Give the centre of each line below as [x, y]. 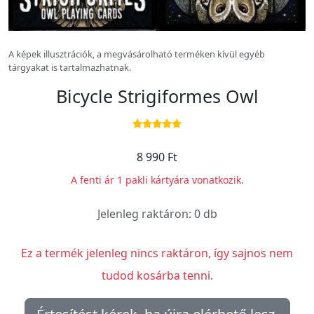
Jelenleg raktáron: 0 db [157, 214]
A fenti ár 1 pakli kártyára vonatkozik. [157, 180]
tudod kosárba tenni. [157, 276]
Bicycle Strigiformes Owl [157, 96]
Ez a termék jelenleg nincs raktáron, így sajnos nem [157, 253]
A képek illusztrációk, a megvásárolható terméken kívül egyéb [137, 54]
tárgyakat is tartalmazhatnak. [70, 68]
